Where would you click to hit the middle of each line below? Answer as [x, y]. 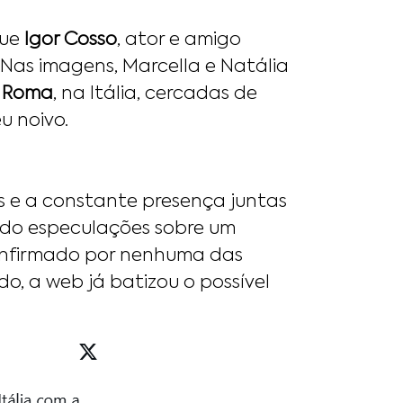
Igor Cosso [71, 40]
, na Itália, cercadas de [155, 94]
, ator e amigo [179, 40]
